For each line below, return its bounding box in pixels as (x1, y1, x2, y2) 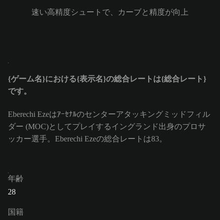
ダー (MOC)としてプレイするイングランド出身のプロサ (8, 122, 206, 131)
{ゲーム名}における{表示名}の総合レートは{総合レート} (8, 75, 206, 83)
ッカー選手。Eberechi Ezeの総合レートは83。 (8, 134, 167, 143)
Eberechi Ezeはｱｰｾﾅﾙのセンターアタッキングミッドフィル (8, 110, 210, 118)
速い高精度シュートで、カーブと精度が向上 (31, 8, 189, 17)
